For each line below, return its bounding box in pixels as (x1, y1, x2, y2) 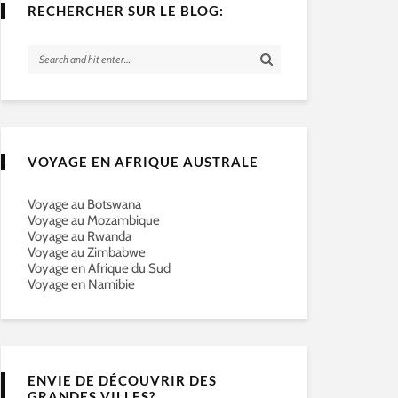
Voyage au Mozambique (28, 212, 160, 228)
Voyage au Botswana (28, 196, 141, 212)
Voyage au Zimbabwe (28, 244, 146, 260)
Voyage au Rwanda (28, 228, 131, 244)
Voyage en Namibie (28, 276, 135, 292)
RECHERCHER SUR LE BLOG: (28, 3, 224, 19)
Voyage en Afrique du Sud (28, 260, 171, 276)
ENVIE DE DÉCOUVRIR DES (28, 372, 217, 388)
